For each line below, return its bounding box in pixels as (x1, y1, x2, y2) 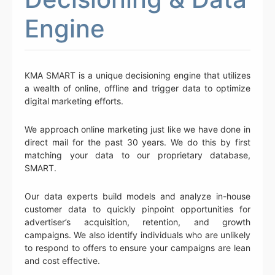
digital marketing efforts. (25, 96, 123, 107)
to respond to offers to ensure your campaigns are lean (25, 242, 250, 254)
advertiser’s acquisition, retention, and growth (25, 217, 250, 228)
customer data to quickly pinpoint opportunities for (25, 204, 250, 215)
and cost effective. (25, 255, 100, 266)
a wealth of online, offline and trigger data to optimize (25, 83, 250, 94)
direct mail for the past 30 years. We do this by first (25, 137, 250, 148)
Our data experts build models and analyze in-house (25, 191, 250, 202)
